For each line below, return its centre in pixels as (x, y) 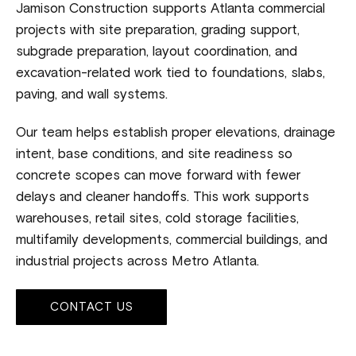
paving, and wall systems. (92, 95)
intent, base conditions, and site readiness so (154, 155)
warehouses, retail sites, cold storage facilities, (157, 219)
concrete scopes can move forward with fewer (158, 176)
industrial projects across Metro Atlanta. (137, 262)
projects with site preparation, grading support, (158, 31)
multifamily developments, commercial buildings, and (172, 241)
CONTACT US (91, 308)
